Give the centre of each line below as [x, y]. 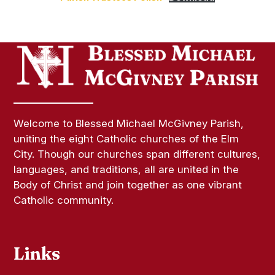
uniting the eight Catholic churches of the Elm [126, 139]
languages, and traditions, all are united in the [126, 169]
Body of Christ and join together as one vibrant [128, 185]
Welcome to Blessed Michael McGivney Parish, [129, 123]
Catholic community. [64, 200]
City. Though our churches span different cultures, [137, 154]
